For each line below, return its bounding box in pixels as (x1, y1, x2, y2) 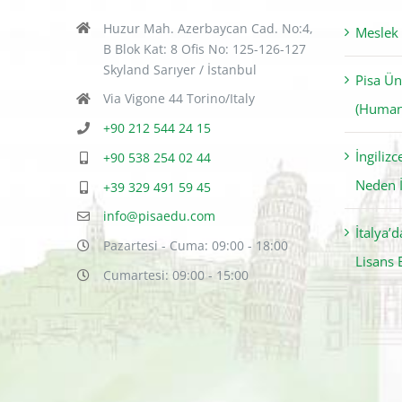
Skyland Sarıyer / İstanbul (102, 60, 257, 78)
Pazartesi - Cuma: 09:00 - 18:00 (102, 237, 288, 255)
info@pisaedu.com (102, 207, 215, 225)
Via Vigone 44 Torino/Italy (102, 90, 255, 108)
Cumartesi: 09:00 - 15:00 (102, 267, 249, 284)
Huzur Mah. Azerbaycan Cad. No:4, (102, 19, 313, 37)
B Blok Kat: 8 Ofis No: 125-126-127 (102, 39, 306, 57)
